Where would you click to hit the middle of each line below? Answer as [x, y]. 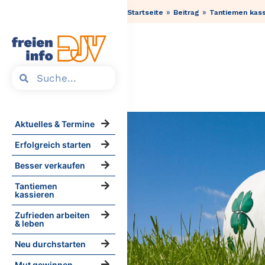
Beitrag [187, 12]
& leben [30, 224]
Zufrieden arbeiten [52, 215]
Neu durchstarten [50, 244]
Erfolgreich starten [53, 145]
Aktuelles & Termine [55, 124]
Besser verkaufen [50, 166]
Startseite [146, 12]
